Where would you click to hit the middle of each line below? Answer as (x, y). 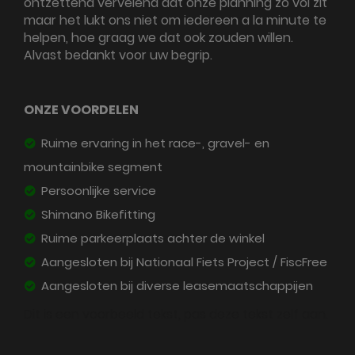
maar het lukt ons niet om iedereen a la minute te (175, 20)
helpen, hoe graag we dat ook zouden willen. (158, 38)
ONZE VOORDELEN (81, 110)
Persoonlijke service (97, 191)
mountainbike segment (93, 167)
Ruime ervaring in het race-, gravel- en (154, 143)
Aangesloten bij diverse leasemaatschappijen (176, 286)
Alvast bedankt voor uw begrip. (118, 55)
